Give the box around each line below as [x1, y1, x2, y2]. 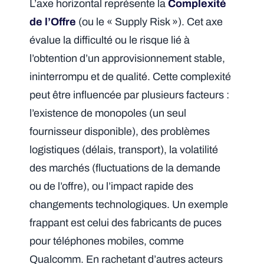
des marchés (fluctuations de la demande [29, 162, 221, 174]
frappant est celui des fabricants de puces [29, 217, 222, 229]
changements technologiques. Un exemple [29, 199, 229, 211]
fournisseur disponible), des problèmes [29, 126, 210, 138]
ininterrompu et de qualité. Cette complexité [29, 71, 232, 83]
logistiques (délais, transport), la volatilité [29, 144, 219, 156]
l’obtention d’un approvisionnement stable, [29, 52, 226, 65]
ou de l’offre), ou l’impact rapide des [29, 180, 194, 193]
